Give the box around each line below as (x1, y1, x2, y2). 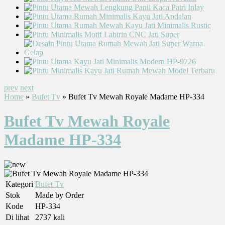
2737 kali (35, 212, 65, 221)
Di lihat (6, 212, 29, 221)
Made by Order (35, 190, 84, 199)
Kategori (6, 179, 33, 188)
